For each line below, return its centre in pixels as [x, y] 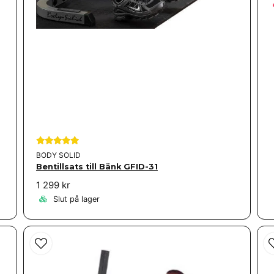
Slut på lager [75, 199]
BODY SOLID [58, 155]
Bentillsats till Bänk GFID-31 [97, 167]
